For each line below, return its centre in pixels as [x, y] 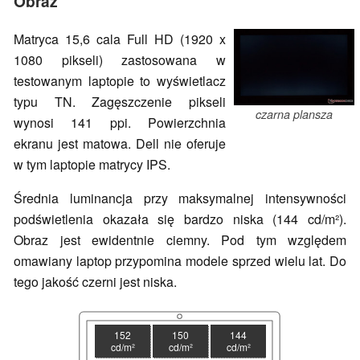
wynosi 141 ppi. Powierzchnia [120, 123]
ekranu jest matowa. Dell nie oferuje [120, 144]
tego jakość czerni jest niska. [95, 282]
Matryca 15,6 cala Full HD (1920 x [120, 39]
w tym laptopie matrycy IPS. [92, 165]
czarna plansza [294, 115]
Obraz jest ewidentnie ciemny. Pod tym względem [180, 240]
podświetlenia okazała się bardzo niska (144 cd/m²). [180, 219]
